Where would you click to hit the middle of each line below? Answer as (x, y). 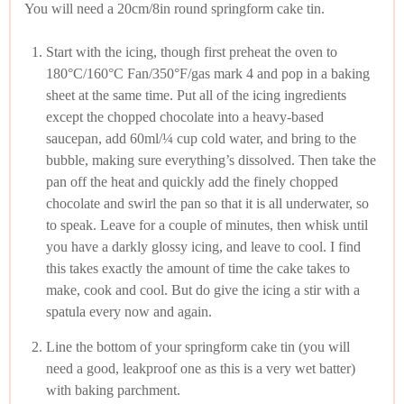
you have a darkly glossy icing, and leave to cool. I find (203, 246)
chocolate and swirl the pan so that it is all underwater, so (207, 203)
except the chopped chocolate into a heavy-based (185, 116)
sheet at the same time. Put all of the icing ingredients (196, 95)
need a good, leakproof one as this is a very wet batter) (201, 368)
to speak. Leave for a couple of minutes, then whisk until (207, 225)
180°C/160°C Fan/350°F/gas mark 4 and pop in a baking (208, 73)
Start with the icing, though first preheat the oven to (192, 51)
